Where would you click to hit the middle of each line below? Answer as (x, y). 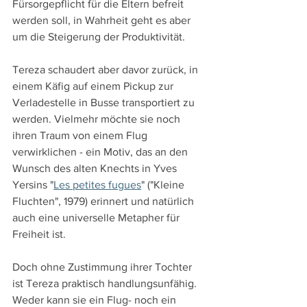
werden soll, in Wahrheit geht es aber (103, 20)
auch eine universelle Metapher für (97, 217)
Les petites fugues (97, 184)
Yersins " (33, 184)
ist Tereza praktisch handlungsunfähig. (106, 283)
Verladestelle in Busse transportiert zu (105, 102)
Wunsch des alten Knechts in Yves (96, 168)
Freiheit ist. (39, 234)
